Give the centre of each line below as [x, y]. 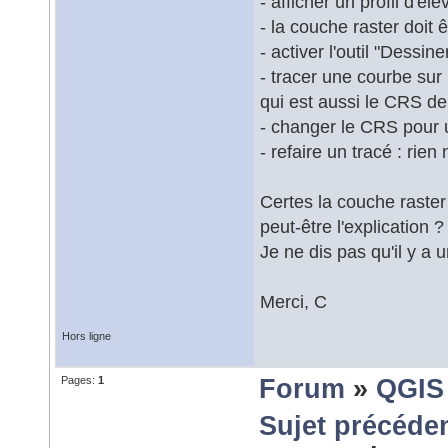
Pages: [79, 380]
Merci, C [293, 301]
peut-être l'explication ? [352, 226]
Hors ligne [86, 336]
